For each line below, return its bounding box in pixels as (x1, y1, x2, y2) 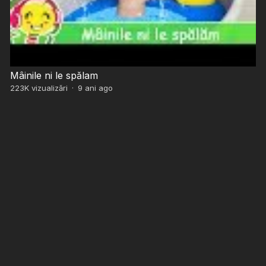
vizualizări (28, 83, 68, 93)
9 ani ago (77, 83, 113, 93)
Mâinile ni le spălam (9, 69, 98, 81)
